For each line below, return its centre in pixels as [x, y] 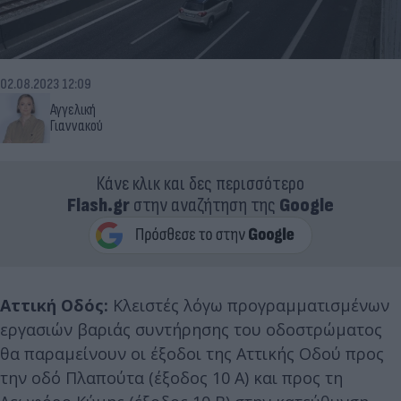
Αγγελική [73, 110]
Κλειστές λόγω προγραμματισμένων [251, 305]
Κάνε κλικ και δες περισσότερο [200, 183]
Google [307, 205]
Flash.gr [98, 205]
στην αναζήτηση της [205, 205]
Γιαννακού [77, 126]
